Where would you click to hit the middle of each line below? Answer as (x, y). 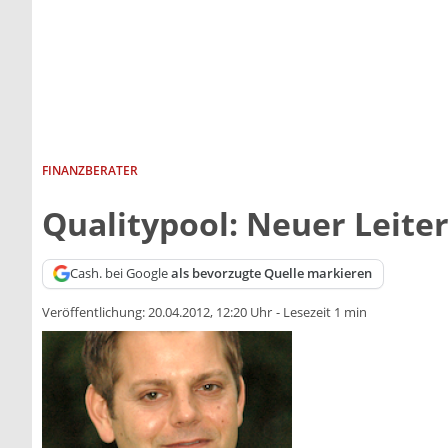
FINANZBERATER (90, 170)
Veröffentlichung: (95, 312)
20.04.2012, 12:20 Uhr (210, 312)
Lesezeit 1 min (325, 312)
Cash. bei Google (121, 273)
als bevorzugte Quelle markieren (272, 273)
